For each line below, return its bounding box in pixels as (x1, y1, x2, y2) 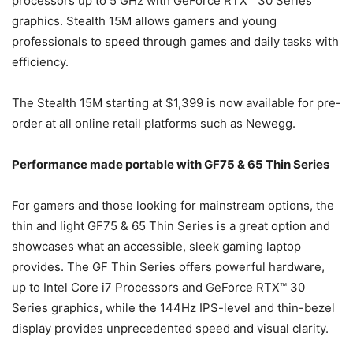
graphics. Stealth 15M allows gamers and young (12, 13, 277, 29)
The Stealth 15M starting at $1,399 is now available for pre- (12, 95, 341, 111)
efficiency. (12, 54, 69, 70)
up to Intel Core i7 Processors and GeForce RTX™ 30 (12, 280, 305, 295)
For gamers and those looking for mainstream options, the (12, 198, 334, 214)
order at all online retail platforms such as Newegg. (12, 116, 299, 132)
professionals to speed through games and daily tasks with (12, 34, 339, 50)
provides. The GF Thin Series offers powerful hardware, (12, 259, 325, 275)
